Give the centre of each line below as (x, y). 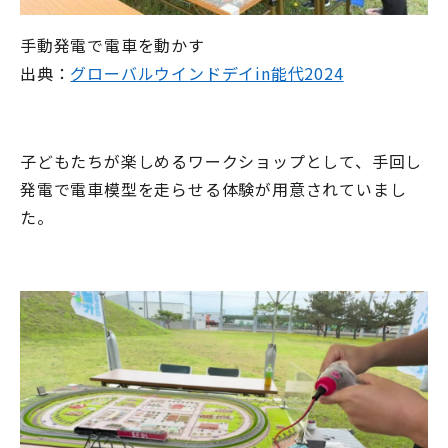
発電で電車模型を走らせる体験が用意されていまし (213, 188)
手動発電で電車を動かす (112, 44)
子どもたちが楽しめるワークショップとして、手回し (221, 160)
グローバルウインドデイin (170, 72)
